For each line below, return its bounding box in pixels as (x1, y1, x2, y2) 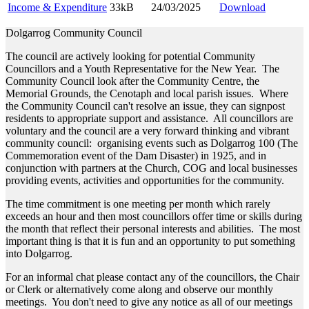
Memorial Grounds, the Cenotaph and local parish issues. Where (6, 88, 288, 100)
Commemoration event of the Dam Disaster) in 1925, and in (6, 150, 266, 162)
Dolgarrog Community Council (6, 27, 145, 39)
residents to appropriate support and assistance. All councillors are (6, 112, 293, 125)
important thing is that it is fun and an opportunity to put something (6, 235, 295, 248)
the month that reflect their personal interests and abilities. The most (6, 223, 300, 235)
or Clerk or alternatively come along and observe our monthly (6, 283, 273, 296)
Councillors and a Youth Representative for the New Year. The (6, 63, 279, 75)
